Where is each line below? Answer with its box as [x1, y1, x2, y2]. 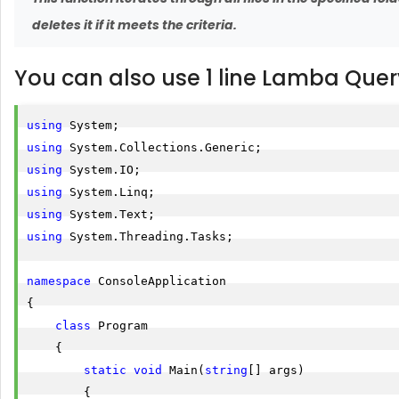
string [205, 363, 248, 377]
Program [91, 319, 148, 332]
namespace [27, 274, 91, 288]
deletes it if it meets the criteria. [32, 16, 240, 34]
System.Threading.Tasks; [62, 230, 233, 243]
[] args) [248, 363, 305, 377]
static [84, 363, 126, 377]
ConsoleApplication [91, 274, 226, 288]
